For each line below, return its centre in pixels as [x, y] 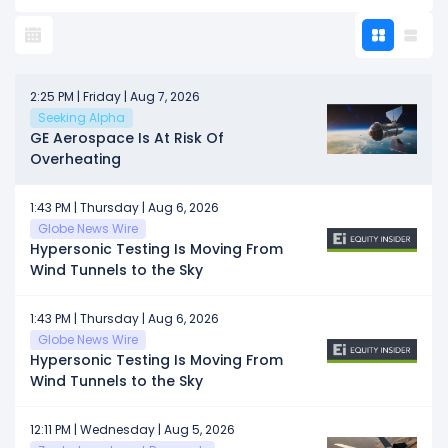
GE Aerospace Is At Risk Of [127, 137]
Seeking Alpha [81, 117]
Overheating [75, 158]
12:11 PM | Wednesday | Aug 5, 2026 [132, 429]
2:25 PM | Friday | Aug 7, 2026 [115, 96]
